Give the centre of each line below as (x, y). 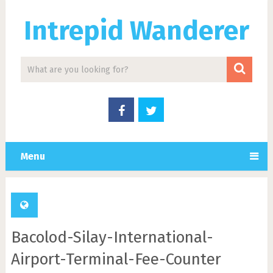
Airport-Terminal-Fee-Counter (116, 259)
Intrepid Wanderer (136, 31)
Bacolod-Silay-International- (112, 237)
